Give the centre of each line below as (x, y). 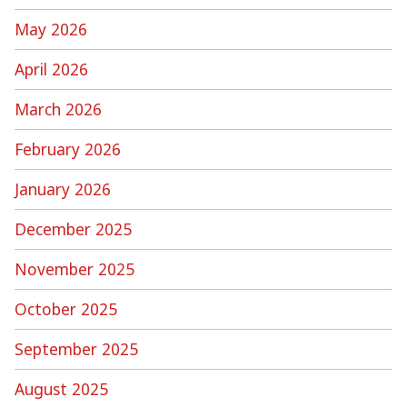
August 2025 (61, 388)
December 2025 (73, 228)
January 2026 (63, 189)
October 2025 (66, 308)
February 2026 (68, 149)
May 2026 (51, 29)
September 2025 (76, 348)
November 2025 (74, 268)
